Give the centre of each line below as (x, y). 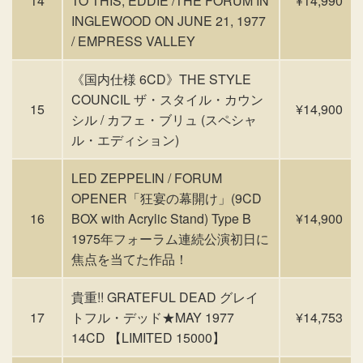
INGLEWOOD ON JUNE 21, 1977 (169, 21)
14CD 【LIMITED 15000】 (148, 337)
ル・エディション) (125, 140)
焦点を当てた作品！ (130, 259)
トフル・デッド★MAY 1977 (153, 317)
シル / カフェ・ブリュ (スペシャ (164, 120)
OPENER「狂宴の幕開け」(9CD (167, 198)
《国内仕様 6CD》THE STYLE (161, 79)
